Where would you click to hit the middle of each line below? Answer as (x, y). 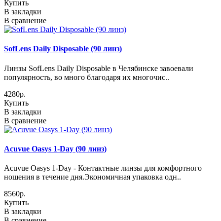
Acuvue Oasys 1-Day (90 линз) (55, 148)
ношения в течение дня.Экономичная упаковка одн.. (92, 177)
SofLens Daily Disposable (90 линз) (63, 49)
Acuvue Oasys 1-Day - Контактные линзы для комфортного (103, 168)
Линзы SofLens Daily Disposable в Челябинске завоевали (99, 68)
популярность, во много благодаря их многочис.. (87, 77)
